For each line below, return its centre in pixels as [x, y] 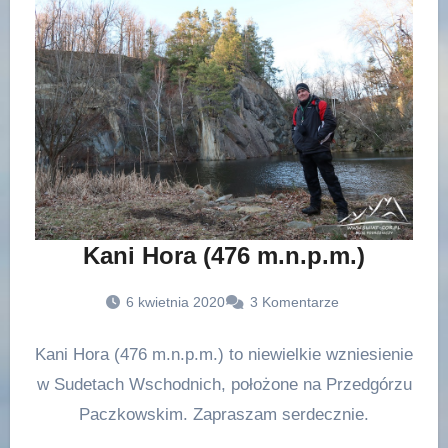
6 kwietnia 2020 [175, 302]
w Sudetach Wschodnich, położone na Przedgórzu [224, 385]
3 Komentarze [294, 302]
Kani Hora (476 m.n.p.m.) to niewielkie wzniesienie [224, 355]
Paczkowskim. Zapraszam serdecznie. [224, 415]
